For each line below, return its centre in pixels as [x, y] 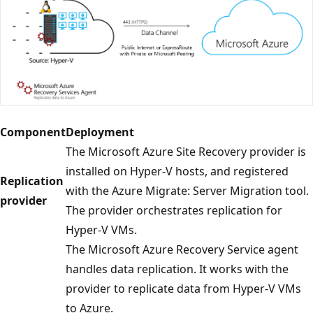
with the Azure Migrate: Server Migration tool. [187, 190]
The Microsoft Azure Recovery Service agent [182, 249]
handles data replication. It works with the [177, 269]
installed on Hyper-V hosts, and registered [177, 171]
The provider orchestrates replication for [174, 210]
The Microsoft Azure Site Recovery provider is [186, 151]
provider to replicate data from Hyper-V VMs [183, 288]
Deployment [100, 132]
